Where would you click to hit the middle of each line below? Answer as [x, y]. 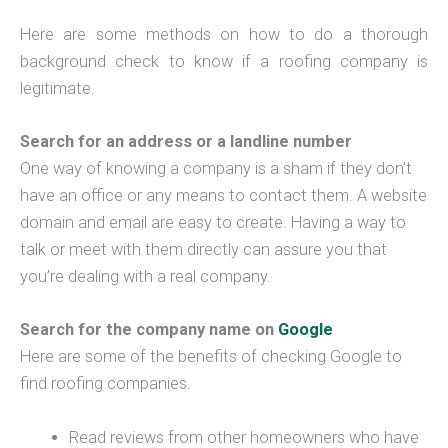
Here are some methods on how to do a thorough [224, 34]
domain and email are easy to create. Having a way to [213, 223]
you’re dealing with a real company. [145, 277]
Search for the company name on [149, 330]
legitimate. [57, 88]
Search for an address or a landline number [186, 142]
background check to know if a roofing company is [224, 61]
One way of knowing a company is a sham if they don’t [216, 169]
